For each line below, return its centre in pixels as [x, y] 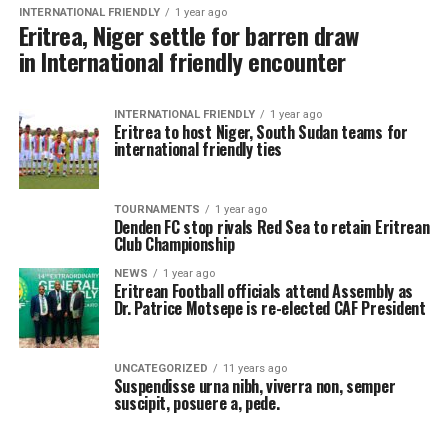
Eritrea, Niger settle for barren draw [188, 34]
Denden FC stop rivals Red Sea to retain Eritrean [271, 226]
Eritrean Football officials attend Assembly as [263, 290]
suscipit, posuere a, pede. [196, 402]
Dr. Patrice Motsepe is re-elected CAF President [269, 307]
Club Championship [174, 243]
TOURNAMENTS [156, 209]
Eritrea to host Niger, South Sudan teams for [260, 131]
